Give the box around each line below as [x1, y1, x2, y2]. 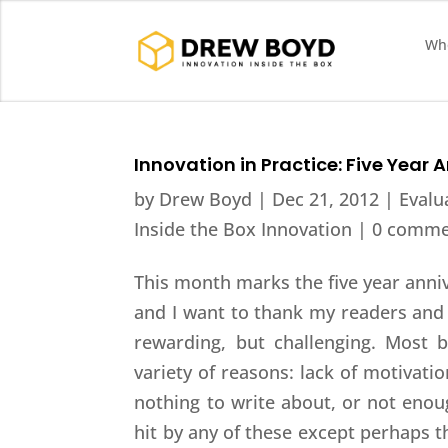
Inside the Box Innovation [134, 216, 353, 241]
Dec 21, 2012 [272, 186, 380, 211]
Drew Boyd [159, 186, 253, 211]
